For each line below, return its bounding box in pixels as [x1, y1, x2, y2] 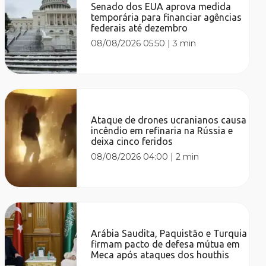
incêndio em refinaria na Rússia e [91, 125, 233, 136]
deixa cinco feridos [91, 135, 173, 147]
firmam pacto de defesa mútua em [91, 238, 240, 249]
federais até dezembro [91, 22, 188, 33]
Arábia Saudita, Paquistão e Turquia [91, 227, 248, 239]
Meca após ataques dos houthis [91, 249, 230, 260]
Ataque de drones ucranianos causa [91, 114, 247, 125]
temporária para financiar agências [91, 11, 242, 23]
